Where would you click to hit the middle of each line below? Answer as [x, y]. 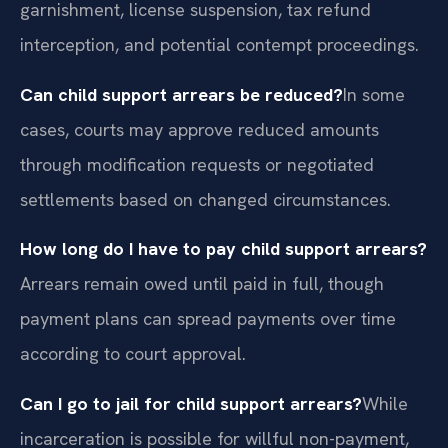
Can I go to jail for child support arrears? [191, 403]
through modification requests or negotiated [197, 164]
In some [374, 94]
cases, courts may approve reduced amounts [199, 129]
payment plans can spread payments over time [208, 319]
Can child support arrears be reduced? [181, 94]
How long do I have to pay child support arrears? [223, 249]
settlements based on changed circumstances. [205, 199]
